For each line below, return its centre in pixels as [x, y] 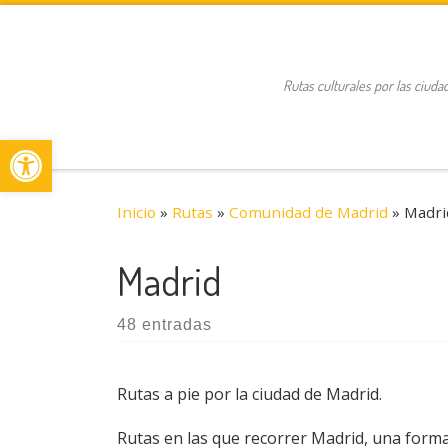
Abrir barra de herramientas [217, 148]
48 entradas [164, 324]
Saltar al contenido [97, 30]
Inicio [136, 211]
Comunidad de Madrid [308, 211]
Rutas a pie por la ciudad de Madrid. [249, 393]
